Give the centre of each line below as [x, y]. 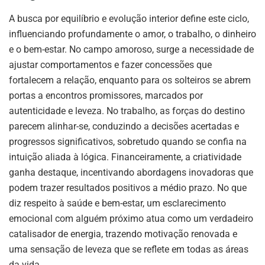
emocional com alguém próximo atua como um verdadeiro [131, 218]
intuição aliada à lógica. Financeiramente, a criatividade [125, 157]
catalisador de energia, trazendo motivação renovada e [123, 234]
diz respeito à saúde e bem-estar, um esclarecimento [117, 203]
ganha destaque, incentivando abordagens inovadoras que [131, 172]
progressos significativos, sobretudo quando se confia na [128, 141]
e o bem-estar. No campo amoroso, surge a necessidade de [131, 49]
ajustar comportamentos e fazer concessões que [110, 64]
